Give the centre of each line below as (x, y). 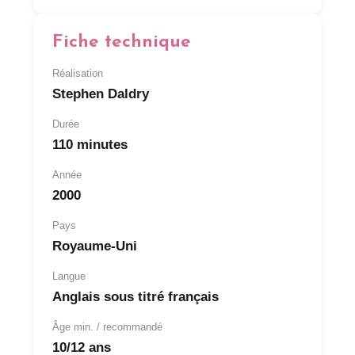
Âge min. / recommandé (108, 326)
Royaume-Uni (95, 246)
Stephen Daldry (101, 94)
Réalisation (78, 73)
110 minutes (90, 144)
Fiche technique (122, 42)
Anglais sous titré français (136, 296)
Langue (69, 276)
